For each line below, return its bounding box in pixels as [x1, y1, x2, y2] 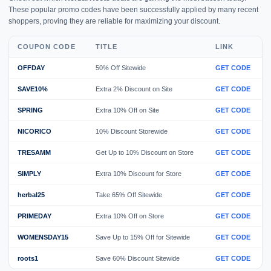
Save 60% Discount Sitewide [96, 254, 180, 262]
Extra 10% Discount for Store [96, 169, 181, 177]
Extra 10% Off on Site [96, 106, 159, 114]
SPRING [18, 106, 43, 114]
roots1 [18, 254, 38, 262]
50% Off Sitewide [96, 64, 146, 71]
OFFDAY [18, 64, 45, 71]
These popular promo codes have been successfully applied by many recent [8, 5, 258, 14]
